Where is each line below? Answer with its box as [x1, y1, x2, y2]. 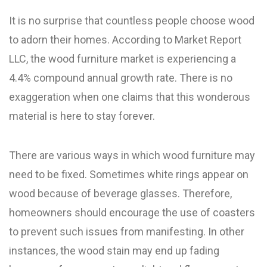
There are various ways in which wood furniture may [9, 149, 255, 162]
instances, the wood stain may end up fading [9, 244, 219, 257]
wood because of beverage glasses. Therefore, [9, 187, 232, 200]
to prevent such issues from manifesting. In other [9, 225, 244, 238]
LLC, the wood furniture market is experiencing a [9, 52, 236, 65]
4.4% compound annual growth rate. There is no [9, 72, 232, 84]
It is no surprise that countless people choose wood [9, 14, 254, 27]
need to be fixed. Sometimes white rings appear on [9, 168, 249, 181]
